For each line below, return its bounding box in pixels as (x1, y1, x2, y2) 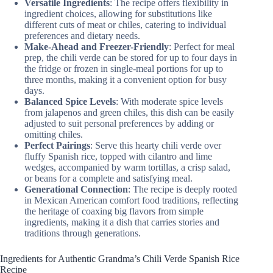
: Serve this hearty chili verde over (90, 140, 221, 151)
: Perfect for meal (169, 41, 235, 52)
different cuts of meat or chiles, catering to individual (24, 19, 226, 30)
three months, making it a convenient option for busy (24, 74, 227, 85)
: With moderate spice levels (116, 96, 223, 107)
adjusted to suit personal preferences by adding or (24, 118, 214, 129)
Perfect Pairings (24, 140, 90, 151)
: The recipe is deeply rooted (128, 183, 237, 194)
